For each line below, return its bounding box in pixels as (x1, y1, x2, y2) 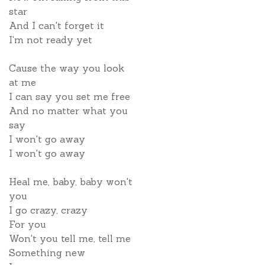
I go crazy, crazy (9, 204, 88, 216)
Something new (9, 247, 85, 258)
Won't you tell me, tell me (9, 232, 131, 244)
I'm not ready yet (9, 34, 92, 46)
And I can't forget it (9, 20, 104, 31)
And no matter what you (9, 105, 128, 117)
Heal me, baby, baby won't (9, 176, 132, 188)
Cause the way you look (9, 62, 124, 74)
